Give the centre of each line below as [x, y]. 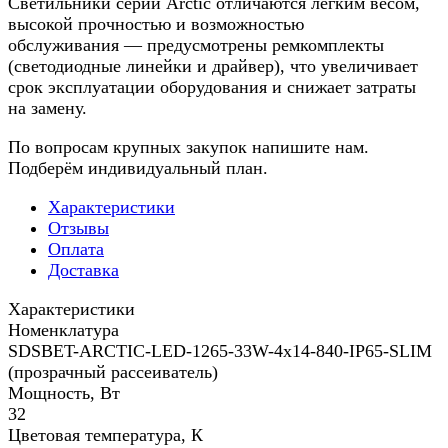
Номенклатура [63, 330]
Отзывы [78, 228]
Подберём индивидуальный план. [138, 168]
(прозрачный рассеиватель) [113, 372]
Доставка [83, 270]
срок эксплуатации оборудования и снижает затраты [212, 87]
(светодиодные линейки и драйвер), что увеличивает [213, 66]
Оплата [76, 249]
